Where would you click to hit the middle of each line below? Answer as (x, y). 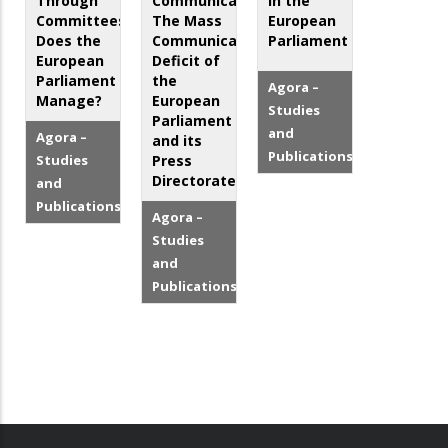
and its (177, 141)
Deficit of (186, 61)
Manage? (69, 101)
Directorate (194, 181)
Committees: (83, 21)
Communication (209, 41)
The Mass (187, 21)
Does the (68, 41)
